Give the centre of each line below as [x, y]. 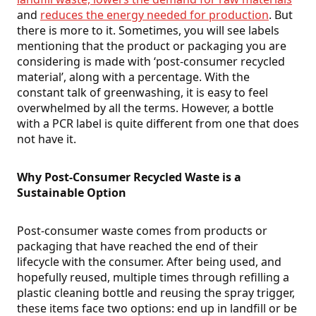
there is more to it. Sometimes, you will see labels [148, 31]
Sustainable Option [72, 193]
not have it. [47, 139]
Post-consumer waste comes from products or [142, 231]
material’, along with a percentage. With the [133, 77]
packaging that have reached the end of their [138, 247]
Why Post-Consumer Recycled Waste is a [129, 177]
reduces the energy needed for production [154, 15]
